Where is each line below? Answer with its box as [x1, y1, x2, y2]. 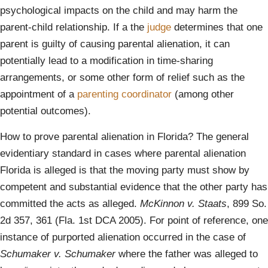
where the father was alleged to [118, 248, 258, 260]
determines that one [174, 21, 263, 33]
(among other [172, 88, 234, 100]
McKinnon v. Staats [140, 197, 227, 209]
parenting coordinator [77, 88, 172, 100]
